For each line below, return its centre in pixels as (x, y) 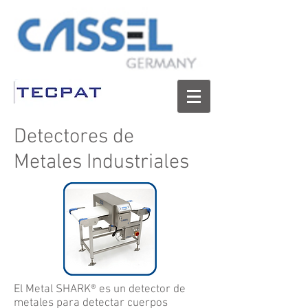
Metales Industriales (101, 163)
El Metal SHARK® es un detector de (100, 289)
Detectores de (74, 137)
